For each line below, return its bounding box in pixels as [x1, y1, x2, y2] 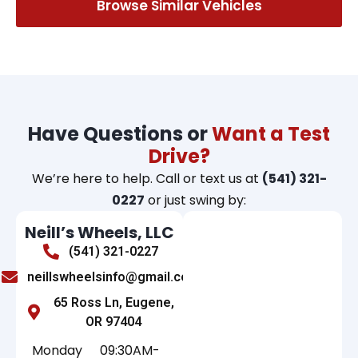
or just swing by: [145, 191, 246, 210]
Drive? [148, 143, 210, 170]
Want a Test [212, 121, 330, 148]
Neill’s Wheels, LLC [25, 221, 175, 245]
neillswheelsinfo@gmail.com [27, 269, 201, 285]
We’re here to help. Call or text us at [31, 169, 262, 189]
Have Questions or [28, 121, 212, 148]
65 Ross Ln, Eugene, [53, 295, 174, 311]
